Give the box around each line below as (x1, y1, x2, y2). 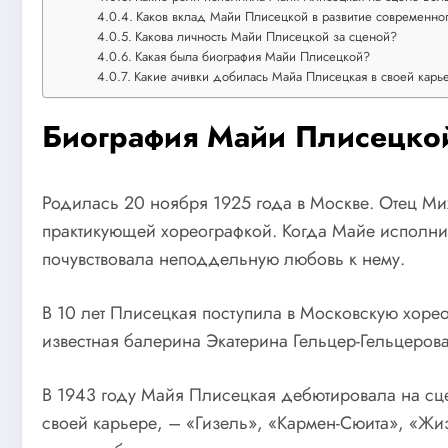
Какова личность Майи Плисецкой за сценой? (135, 27, 398, 47)
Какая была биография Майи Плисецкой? (135, 47, 371, 67)
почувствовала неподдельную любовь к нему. (42, 246, 405, 273)
